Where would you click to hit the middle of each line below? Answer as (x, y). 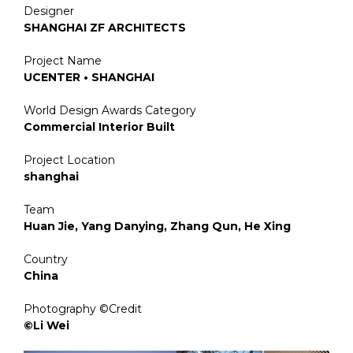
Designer (49, 11)
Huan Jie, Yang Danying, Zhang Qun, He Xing (157, 226)
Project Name (63, 60)
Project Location (69, 160)
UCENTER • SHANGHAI (89, 77)
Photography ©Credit (83, 308)
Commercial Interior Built (99, 126)
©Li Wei (46, 325)
